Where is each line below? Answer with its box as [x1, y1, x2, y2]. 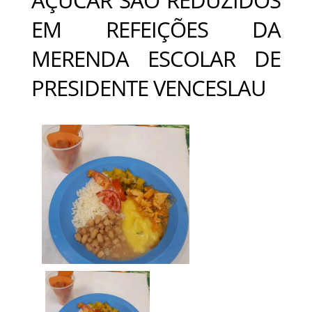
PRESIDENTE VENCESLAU [31, 72, 266, 102]
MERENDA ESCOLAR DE [31, 43, 281, 73]
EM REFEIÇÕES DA [31, 14, 281, 44]
